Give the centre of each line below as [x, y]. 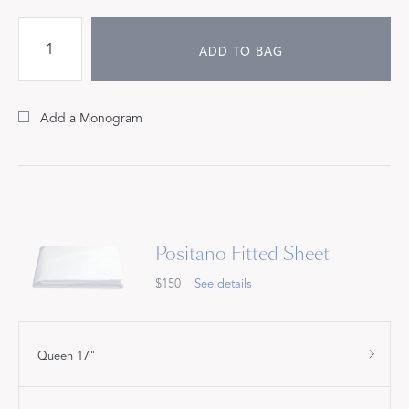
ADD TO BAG [241, 52]
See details [223, 283]
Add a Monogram [91, 119]
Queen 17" [67, 357]
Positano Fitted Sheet [242, 253]
